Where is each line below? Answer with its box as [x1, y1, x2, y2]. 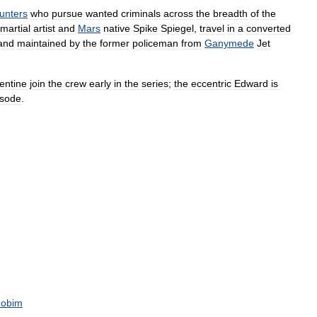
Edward [234, 78, 268, 89]
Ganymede [204, 38, 254, 49]
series [142, 78, 168, 89]
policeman [132, 38, 178, 49]
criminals [121, 8, 161, 19]
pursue [52, 8, 83, 19]
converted [246, 23, 291, 34]
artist [33, 23, 55, 34]
